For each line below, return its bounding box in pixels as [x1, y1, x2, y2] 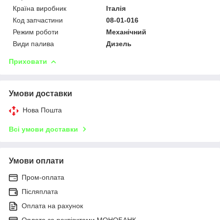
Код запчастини [13, 16, 63, 24]
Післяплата [22, 187, 58, 195]
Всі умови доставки [9, 125, 78, 133]
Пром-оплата [22, 173, 64, 181]
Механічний [106, 27, 147, 36]
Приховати [9, 57, 47, 65]
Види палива [13, 39, 54, 48]
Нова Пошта [23, 106, 62, 114]
